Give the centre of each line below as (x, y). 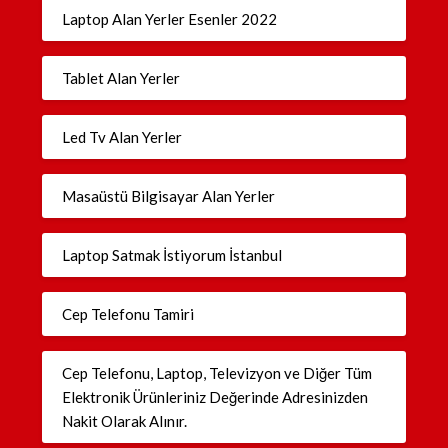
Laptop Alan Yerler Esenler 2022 (170, 18)
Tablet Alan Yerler (121, 77)
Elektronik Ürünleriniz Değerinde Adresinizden (215, 396)
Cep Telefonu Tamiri (130, 313)
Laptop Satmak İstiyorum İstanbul (172, 254)
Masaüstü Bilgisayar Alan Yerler (169, 195)
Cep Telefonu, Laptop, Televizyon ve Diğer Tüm (217, 372)
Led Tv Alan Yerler (122, 136)
